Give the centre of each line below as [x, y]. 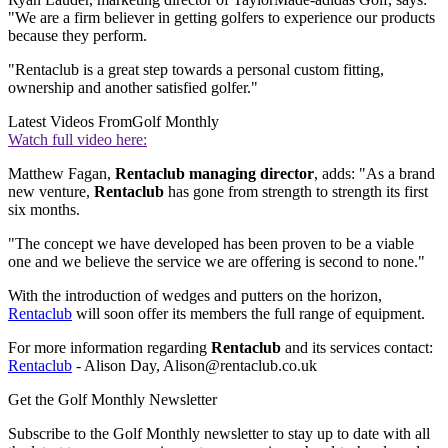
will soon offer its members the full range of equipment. [248, 313]
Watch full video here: [77, 139]
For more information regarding [109, 347]
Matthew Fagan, [61, 173]
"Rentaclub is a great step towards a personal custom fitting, [196, 69]
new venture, [51, 191]
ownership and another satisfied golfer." [133, 87]
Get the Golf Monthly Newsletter [112, 399]
